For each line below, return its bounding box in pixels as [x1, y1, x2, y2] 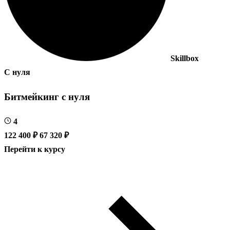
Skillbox [170, 54, 199, 63]
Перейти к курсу [4, 144, 65, 154]
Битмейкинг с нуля [4, 91, 90, 102]
